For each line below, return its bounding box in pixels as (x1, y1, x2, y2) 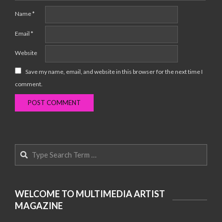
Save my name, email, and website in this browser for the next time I (25, 67, 203, 75)
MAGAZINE (15, 200, 63, 212)
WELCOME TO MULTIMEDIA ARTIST (15, 188, 165, 200)
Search (15, 145, 39, 154)
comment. (15, 80, 43, 88)
